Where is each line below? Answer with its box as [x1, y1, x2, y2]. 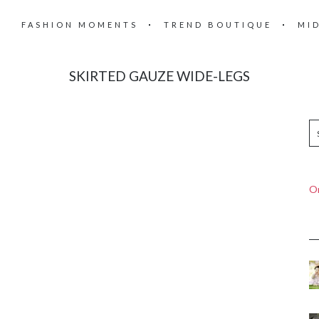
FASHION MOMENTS [21, 20, 138, 29]
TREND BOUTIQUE [164, 20, 272, 29]
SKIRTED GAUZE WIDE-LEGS [69, 68, 250, 84]
